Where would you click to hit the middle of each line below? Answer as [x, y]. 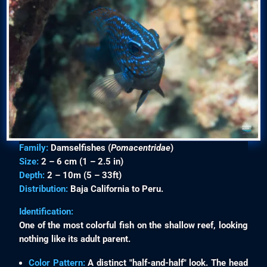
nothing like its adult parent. [75, 239]
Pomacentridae [141, 148]
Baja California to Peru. [116, 189]
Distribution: [44, 189]
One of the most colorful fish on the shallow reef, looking [133, 226]
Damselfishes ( [80, 148]
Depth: [32, 175]
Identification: [46, 212]
